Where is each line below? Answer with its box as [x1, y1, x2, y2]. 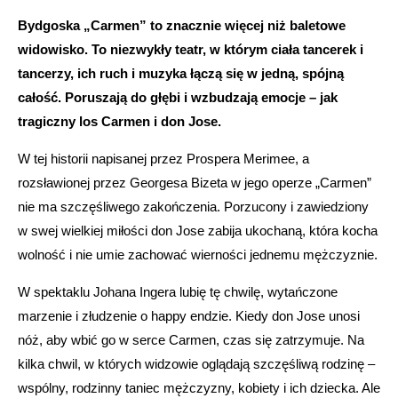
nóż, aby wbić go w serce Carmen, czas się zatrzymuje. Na [18, 331, 364, 347]
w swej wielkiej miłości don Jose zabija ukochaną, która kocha [18, 222, 378, 238]
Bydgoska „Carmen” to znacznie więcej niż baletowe [18, 17, 346, 33]
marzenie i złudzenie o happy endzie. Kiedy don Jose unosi [18, 307, 360, 323]
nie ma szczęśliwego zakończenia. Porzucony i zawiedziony [18, 198, 369, 214]
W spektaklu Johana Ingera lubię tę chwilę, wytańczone [18, 283, 338, 299]
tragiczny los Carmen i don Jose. [18, 113, 221, 129]
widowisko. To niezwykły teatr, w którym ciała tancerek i [18, 41, 363, 57]
